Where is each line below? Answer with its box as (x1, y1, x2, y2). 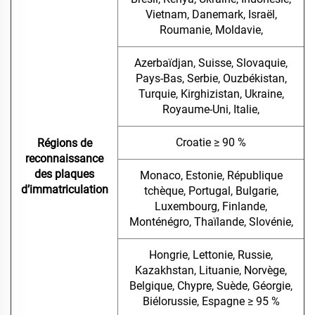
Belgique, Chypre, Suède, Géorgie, (129, 279, 292, 293)
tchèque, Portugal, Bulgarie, (143, 184, 278, 198)
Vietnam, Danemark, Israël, (145, 8, 277, 22)
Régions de (37, 136, 92, 150)
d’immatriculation (20, 183, 108, 197)
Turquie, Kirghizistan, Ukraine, (138, 87, 284, 101)
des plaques (34, 167, 94, 181)
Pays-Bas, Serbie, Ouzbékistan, (135, 72, 287, 86)
